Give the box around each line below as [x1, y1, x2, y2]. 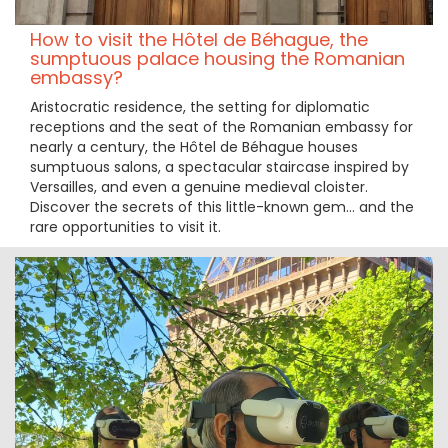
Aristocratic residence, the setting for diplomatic [30, 96, 370, 117]
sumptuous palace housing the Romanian [30, 45, 405, 71]
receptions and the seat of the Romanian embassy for [30, 116, 413, 137]
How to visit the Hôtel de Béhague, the [30, 26, 368, 52]
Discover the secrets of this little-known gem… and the [30, 196, 414, 217]
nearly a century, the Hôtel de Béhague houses [30, 136, 358, 157]
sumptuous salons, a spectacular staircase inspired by [30, 156, 409, 177]
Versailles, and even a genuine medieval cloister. [30, 176, 368, 197]
